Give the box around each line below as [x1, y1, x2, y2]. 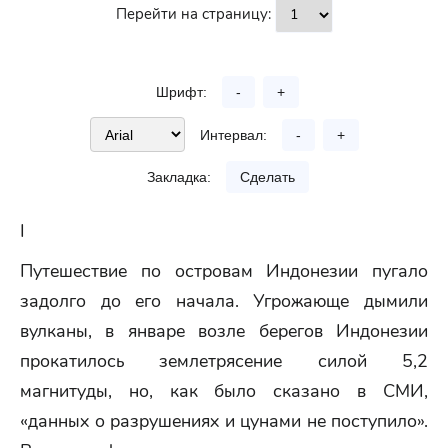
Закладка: [146, 169, 211, 185]
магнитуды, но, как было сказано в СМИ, [20, 379, 428, 403]
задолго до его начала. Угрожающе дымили [20, 289, 428, 313]
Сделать [239, 169, 295, 185]
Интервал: [199, 126, 267, 143]
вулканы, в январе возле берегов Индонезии [20, 319, 428, 343]
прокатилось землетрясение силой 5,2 [20, 349, 428, 373]
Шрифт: [156, 84, 207, 100]
